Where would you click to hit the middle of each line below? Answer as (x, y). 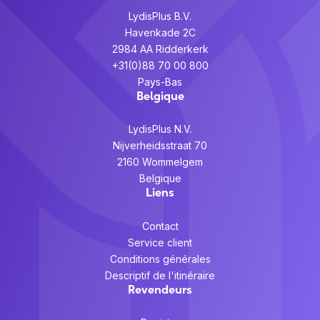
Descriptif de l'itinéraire (160, 275)
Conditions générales (160, 259)
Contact (160, 226)
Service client (160, 242)
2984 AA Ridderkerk (160, 49)
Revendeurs (160, 289)
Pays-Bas (160, 81)
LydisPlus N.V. (160, 129)
